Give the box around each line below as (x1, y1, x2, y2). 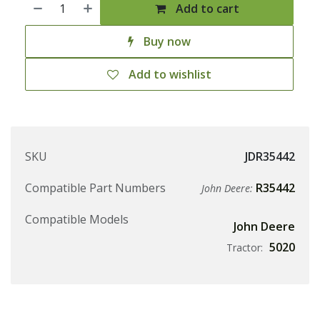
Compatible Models (25, 211, 129, 228)
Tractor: (226, 241, 266, 255)
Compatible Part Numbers (25, 180, 166, 196)
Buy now (141, 34, 191, 50)
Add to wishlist (129, 66, 211, 83)
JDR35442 (245, 149, 295, 165)
